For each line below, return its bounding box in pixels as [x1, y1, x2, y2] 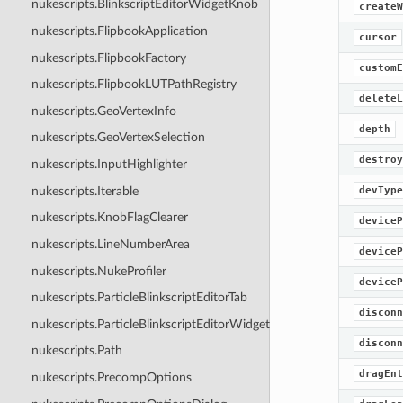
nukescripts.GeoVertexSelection [31, 130, 205, 145]
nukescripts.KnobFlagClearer [31, 210, 188, 225]
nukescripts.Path [31, 344, 122, 358]
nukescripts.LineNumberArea [31, 237, 190, 251]
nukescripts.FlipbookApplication [31, 23, 208, 38]
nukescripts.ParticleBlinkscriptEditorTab [31, 291, 247, 305]
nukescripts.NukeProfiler [31, 264, 166, 278]
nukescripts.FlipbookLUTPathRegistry [31, 77, 237, 92]
